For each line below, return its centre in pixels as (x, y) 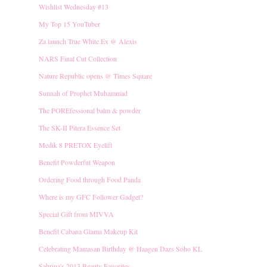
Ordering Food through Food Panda (90, 179)
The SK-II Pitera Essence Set (80, 127)
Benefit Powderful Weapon (77, 162)
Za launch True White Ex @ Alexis (88, 41)
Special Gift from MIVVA (76, 214)
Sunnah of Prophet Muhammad (83, 93)
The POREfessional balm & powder (90, 110)
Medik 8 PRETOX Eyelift (75, 145)
